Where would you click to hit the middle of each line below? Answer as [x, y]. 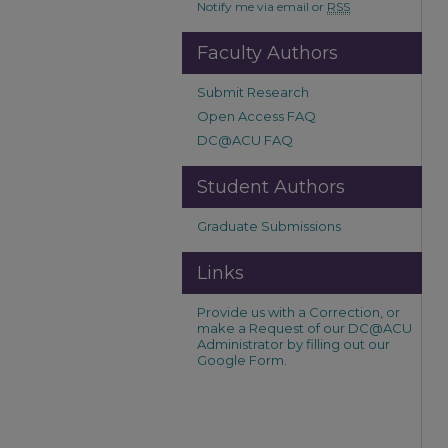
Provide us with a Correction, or [298, 312]
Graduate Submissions [269, 226]
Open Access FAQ [256, 116]
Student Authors [271, 187]
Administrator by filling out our [293, 344]
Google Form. [242, 360]
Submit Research [253, 92]
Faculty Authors [267, 53]
